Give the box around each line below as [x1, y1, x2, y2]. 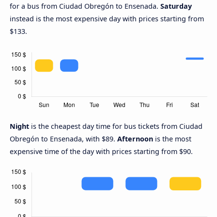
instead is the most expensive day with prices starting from [10, 14, 204, 23]
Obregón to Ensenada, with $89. [10, 134, 117, 143]
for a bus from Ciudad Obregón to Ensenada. [10, 1, 160, 11]
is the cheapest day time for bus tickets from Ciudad [31, 121, 202, 131]
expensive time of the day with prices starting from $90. [10, 146, 193, 156]
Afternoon [117, 134, 153, 143]
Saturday [160, 1, 192, 11]
